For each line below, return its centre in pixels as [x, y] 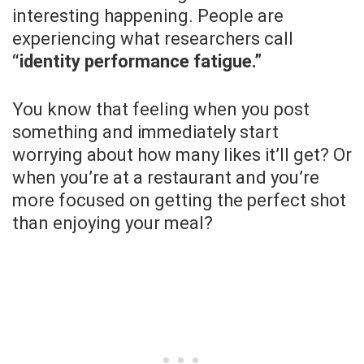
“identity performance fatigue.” [137, 62]
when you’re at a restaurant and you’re [166, 178]
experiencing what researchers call [153, 39]
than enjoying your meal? [113, 223]
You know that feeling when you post [161, 110]
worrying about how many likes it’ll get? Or [182, 155]
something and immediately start [145, 132]
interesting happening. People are [148, 16]
